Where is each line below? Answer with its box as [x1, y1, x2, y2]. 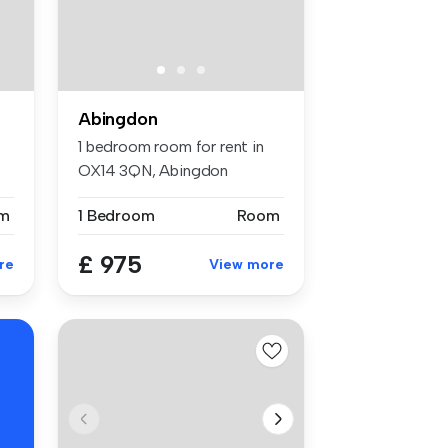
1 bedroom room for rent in [78, 136, 264, 156]
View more [209, 255, 284, 273]
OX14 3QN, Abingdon [78, 160, 229, 180]
